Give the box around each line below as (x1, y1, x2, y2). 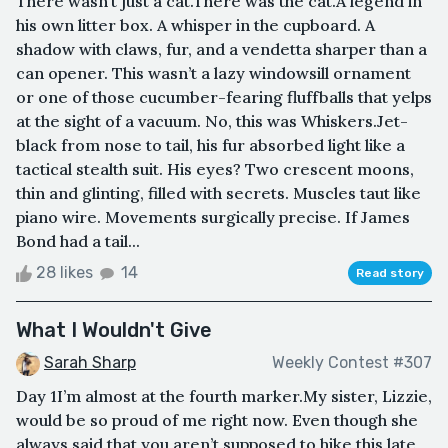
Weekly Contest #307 (272, 353, 432, 373)
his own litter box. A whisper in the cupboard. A (16, 14, 375, 35)
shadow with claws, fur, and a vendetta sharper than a (16, 38, 427, 59)
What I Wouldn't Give (16, 317, 212, 342)
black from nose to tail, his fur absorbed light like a (16, 134, 405, 155)
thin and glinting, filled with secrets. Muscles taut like (16, 182, 421, 203)
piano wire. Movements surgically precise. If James (16, 206, 410, 227)
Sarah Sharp (44, 352, 136, 372)
